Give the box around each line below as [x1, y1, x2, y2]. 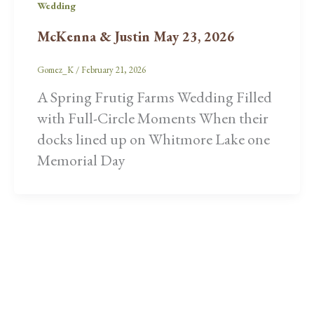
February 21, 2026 [81, 63, 146, 76]
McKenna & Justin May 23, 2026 [36, 27, 235, 46]
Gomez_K [36, 63, 76, 76]
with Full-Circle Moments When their [36, 108, 268, 129]
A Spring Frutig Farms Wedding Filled [36, 87, 272, 108]
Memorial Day [36, 150, 125, 171]
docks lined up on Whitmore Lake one [36, 129, 270, 150]
